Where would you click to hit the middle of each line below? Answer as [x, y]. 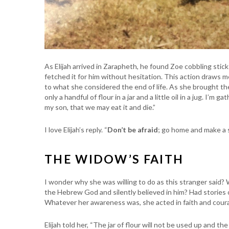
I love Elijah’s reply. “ [76, 130]
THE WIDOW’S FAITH [114, 159]
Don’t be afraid [133, 130]
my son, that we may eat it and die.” [100, 107]
